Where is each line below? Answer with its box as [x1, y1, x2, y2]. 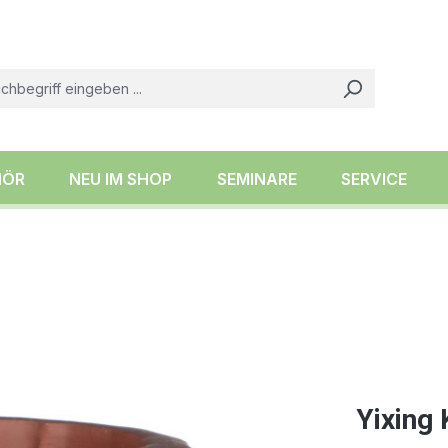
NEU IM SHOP [69, 168, 173, 189]
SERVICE [340, 168, 407, 189]
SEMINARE [216, 168, 297, 189]
